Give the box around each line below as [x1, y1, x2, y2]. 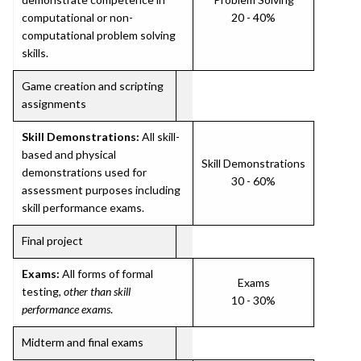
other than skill [64, 284, 131, 298]
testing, [22, 284, 64, 298]
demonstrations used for [22, 165, 147, 179]
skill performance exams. [22, 201, 144, 214]
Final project [22, 234, 83, 247]
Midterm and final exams [22, 335, 143, 349]
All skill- [139, 130, 180, 143]
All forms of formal [60, 267, 153, 280]
